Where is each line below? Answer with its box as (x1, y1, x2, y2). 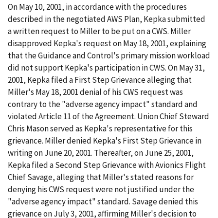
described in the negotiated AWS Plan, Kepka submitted (8, 14, 205, 25)
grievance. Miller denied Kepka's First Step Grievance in (8, 135, 201, 146)
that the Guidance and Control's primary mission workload (8, 50, 210, 61)
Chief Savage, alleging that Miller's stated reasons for (8, 172, 194, 183)
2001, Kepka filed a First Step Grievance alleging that (8, 74, 192, 86)
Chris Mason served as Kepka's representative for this (8, 123, 193, 134)
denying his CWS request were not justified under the (8, 184, 194, 195)
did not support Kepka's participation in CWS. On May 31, (8, 62, 205, 73)
